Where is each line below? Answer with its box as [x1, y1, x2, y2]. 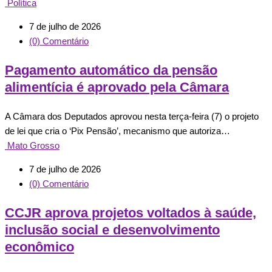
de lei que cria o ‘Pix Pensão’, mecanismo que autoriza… [5, 125, 230, 136]
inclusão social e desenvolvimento [5, 222, 220, 237]
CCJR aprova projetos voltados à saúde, [5, 205, 256, 220]
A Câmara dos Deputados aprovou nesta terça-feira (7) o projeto [5, 110, 259, 121]
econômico [5, 239, 74, 254]
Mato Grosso [7, 140, 59, 151]
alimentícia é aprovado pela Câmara [5, 79, 229, 95]
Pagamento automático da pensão [5, 62, 217, 78]
